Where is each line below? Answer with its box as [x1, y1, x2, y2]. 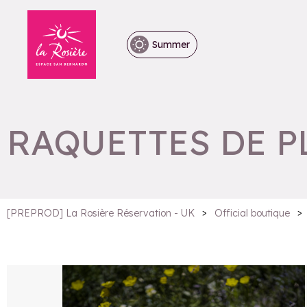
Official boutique [214, 206, 290, 219]
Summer [152, 38, 190, 51]
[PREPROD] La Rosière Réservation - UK [7, 206, 195, 219]
